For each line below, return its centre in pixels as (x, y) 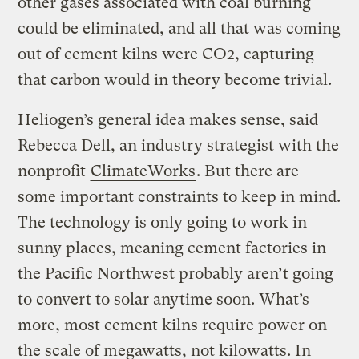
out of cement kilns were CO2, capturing (166, 54)
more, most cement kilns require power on (173, 325)
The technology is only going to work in (163, 223)
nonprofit (54, 171)
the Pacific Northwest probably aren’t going (176, 274)
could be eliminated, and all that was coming (179, 29)
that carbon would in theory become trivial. (175, 80)
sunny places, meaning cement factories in (172, 248)
